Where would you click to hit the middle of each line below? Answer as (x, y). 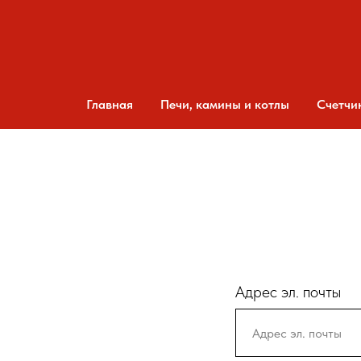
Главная (109, 104)
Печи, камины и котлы (224, 104)
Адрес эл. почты (288, 292)
